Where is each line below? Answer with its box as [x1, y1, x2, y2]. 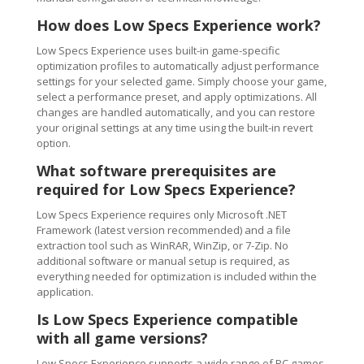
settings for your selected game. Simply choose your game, [36, 74, 327, 89]
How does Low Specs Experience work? [36, 15, 321, 35]
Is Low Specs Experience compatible [36, 310, 298, 329]
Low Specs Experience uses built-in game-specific [36, 43, 279, 58]
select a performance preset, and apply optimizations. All [36, 89, 317, 104]
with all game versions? [36, 328, 208, 348]
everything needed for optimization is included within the [36, 269, 317, 284]
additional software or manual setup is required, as [36, 253, 290, 268]
